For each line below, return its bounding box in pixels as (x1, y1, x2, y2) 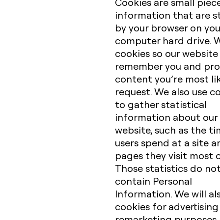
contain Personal (115, 174, 192, 187)
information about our (115, 110, 218, 123)
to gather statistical (115, 98, 207, 110)
